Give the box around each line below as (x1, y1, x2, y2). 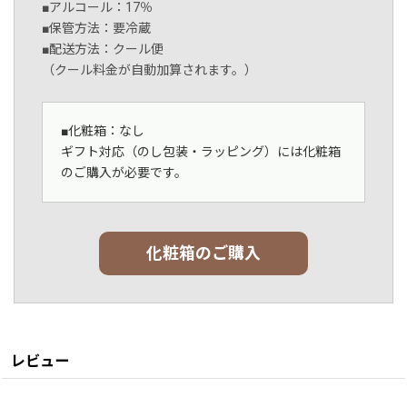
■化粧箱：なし (61, 124, 144, 139)
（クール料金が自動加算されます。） (42, 63, 257, 78)
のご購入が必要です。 (61, 165, 187, 181)
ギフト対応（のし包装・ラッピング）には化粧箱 (61, 144, 341, 160)
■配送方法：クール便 (42, 42, 164, 57)
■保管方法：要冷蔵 (42, 21, 151, 36)
